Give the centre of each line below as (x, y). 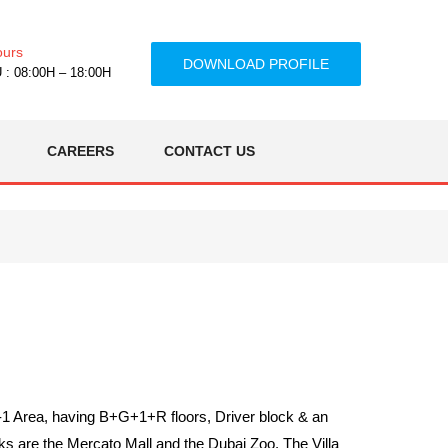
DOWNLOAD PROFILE (256, 64)
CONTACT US (209, 151)
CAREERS (80, 151)
